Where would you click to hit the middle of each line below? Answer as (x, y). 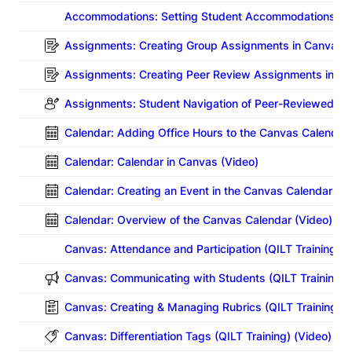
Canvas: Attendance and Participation (164, 249)
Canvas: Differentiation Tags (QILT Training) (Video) (198, 336)
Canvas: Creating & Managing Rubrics (165, 307)
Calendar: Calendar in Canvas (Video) (161, 162)
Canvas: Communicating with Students (167, 278)
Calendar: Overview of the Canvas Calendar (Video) (198, 220)
